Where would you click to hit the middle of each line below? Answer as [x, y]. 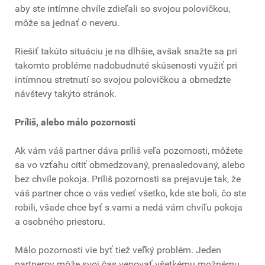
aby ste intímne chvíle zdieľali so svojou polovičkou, [122, 9]
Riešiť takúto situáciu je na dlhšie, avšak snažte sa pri [126, 51]
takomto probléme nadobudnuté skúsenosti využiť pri [126, 66]
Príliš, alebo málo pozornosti [75, 122]
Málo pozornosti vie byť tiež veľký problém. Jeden [118, 250]
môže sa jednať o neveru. [67, 23]
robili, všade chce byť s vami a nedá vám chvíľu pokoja [129, 208]
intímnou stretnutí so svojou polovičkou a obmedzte [123, 80]
